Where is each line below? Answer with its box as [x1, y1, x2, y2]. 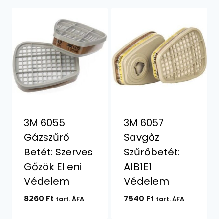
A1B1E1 [123, 160, 152, 174]
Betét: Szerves [23, 145, 93, 159]
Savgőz [123, 131, 159, 144]
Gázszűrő [23, 131, 69, 144]
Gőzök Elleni [23, 160, 82, 174]
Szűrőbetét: [123, 145, 180, 159]
